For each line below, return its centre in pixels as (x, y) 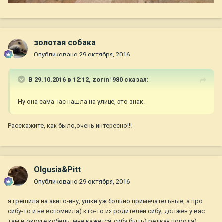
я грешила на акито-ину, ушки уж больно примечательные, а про (105, 201)
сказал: (136, 80)
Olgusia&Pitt (57, 170)
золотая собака (65, 43)
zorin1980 (108, 80)
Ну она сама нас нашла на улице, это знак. (81, 102)
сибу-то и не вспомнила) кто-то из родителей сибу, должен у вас (106, 211)
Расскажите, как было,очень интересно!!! (70, 126)
